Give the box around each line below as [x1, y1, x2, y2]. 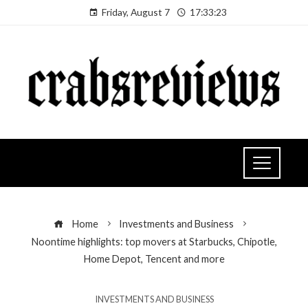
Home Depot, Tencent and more [83, 252, 225, 265]
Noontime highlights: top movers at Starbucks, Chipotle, [31, 235, 277, 247]
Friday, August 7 [101, 6, 170, 18]
